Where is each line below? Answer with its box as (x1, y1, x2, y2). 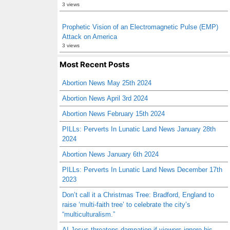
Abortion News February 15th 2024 (62, 110, 165, 118)
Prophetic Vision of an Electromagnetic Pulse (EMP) (62, 23, 218, 31)
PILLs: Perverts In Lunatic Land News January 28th (62, 125, 216, 133)
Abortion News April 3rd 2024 (62, 94, 148, 102)
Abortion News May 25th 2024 (62, 79, 151, 87)
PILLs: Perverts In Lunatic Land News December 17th (62, 166, 222, 174)
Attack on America (62, 33, 117, 41)
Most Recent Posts (60, 60, 129, 69)
